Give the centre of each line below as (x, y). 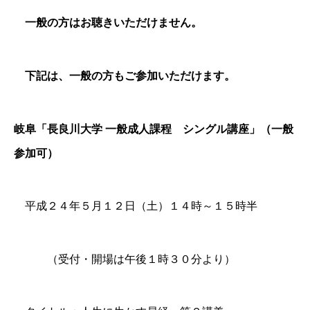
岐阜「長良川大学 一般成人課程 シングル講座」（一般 (154, 129)
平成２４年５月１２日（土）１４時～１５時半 (136, 206)
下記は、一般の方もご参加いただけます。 (125, 76)
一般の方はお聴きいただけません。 (108, 23)
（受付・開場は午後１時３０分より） (125, 259)
